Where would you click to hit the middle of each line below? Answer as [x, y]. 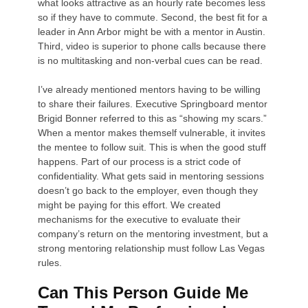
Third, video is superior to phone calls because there [152, 46]
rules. [50, 262]
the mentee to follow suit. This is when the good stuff [152, 147]
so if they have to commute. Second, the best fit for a [153, 17]
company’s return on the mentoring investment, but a [153, 233]
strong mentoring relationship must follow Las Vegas [152, 248]
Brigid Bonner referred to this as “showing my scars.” [153, 118]
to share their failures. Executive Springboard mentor [153, 103]
